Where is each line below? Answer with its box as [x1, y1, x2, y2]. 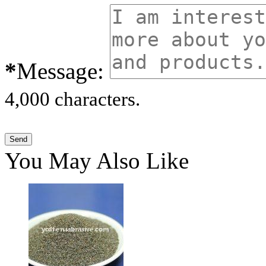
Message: [17, 58, 104, 84]
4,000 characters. [5, 88, 140, 110]
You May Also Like [5, 148, 189, 174]
